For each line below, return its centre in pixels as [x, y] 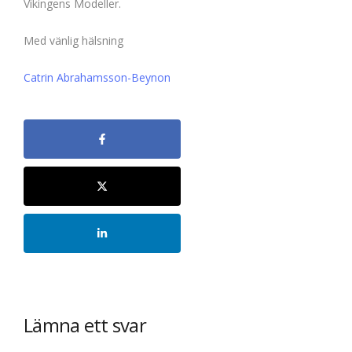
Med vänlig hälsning [73, 40]
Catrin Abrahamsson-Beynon [97, 77]
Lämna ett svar [85, 324]
